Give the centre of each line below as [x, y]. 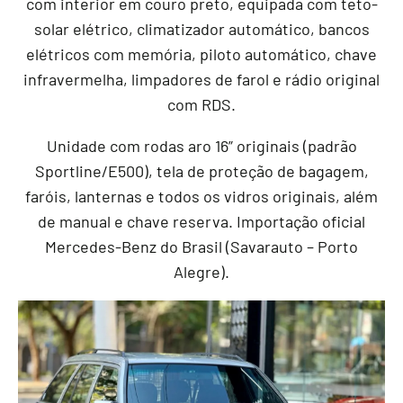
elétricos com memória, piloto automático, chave [201, 54]
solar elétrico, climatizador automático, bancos [201, 29]
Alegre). [201, 272]
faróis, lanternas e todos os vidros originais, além [201, 197]
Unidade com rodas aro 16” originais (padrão [201, 146]
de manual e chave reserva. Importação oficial [201, 222]
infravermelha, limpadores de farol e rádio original [201, 80]
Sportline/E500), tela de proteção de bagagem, [201, 171]
